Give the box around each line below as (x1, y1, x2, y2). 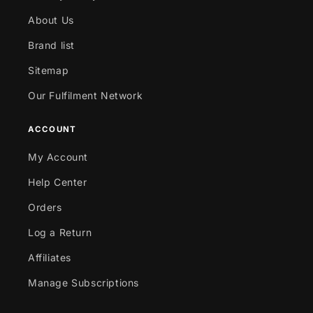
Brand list (28, 38, 75, 51)
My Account (28, 150, 88, 163)
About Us (28, 13, 74, 26)
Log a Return (28, 226, 92, 238)
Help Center (28, 175, 87, 188)
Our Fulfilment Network (28, 89, 143, 101)
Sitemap (28, 64, 69, 76)
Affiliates (28, 251, 71, 263)
